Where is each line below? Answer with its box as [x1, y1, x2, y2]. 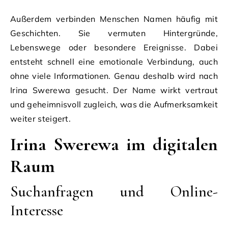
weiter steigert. [10, 113, 71, 124]
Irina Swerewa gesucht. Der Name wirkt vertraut [10, 84, 218, 95]
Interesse [10, 201, 63, 220]
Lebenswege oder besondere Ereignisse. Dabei [10, 42, 218, 52]
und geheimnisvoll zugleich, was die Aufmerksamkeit [10, 99, 218, 109]
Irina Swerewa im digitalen [10, 133, 218, 155]
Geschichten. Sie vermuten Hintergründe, [10, 27, 218, 38]
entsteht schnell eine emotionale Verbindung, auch [10, 56, 218, 67]
